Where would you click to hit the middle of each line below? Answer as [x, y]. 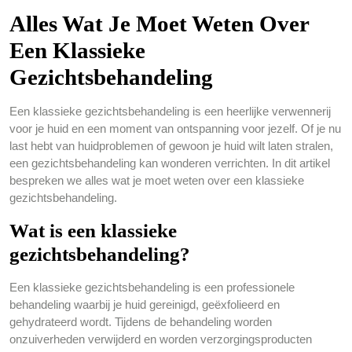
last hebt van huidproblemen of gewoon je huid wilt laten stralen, [171, 146]
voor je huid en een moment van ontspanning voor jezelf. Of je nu [175, 128]
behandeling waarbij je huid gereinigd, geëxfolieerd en [145, 304]
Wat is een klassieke [93, 231]
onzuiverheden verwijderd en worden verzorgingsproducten [161, 339]
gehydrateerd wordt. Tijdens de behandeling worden [141, 322]
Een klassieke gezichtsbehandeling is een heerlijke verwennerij [170, 111]
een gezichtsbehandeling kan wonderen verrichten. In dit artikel [170, 163]
